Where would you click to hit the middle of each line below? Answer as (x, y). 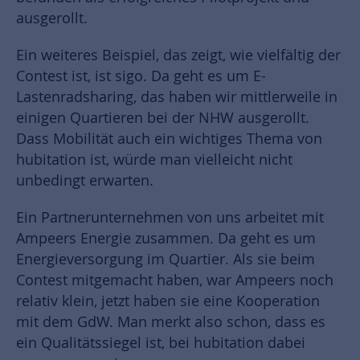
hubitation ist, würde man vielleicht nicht (154, 160)
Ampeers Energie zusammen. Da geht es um (166, 239)
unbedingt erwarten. (85, 181)
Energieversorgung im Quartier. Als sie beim (166, 260)
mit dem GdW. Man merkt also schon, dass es (171, 322)
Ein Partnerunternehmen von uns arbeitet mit (170, 218)
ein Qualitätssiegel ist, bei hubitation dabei (161, 343)
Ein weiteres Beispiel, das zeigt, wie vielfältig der (178, 55)
